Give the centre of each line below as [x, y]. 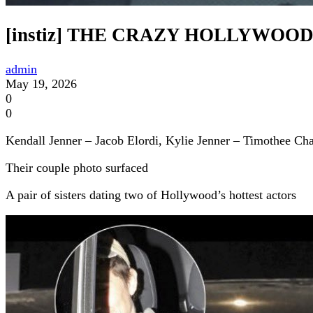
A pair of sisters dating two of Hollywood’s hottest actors [151, 195]
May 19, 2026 [41, 83]
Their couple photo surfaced [79, 167]
